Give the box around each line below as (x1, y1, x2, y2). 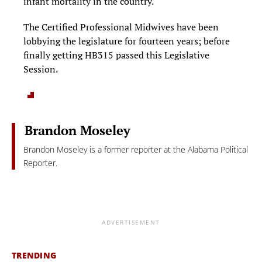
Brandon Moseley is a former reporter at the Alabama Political (23, 144, 249, 156)
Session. (23, 63, 58, 76)
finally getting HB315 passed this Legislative (23, 49, 209, 62)
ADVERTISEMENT (102, 218, 160, 227)
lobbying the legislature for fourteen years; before (23, 35, 230, 48)
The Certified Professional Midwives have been (23, 20, 219, 34)
